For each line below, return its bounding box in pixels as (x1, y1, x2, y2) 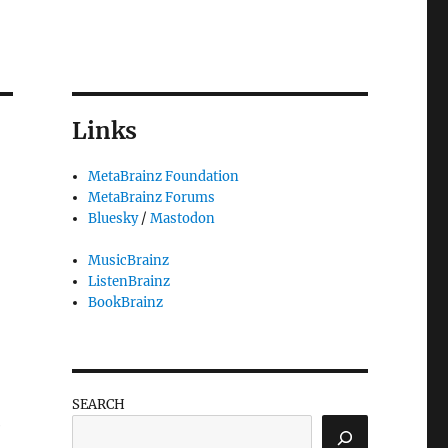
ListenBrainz (88, 273, 171, 291)
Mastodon (150, 210, 216, 228)
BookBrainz (88, 294, 164, 312)
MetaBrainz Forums (88, 189, 216, 207)
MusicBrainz (88, 252, 170, 270)
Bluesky (88, 210, 139, 228)
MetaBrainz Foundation (88, 168, 240, 186)
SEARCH (71, 396, 125, 414)
